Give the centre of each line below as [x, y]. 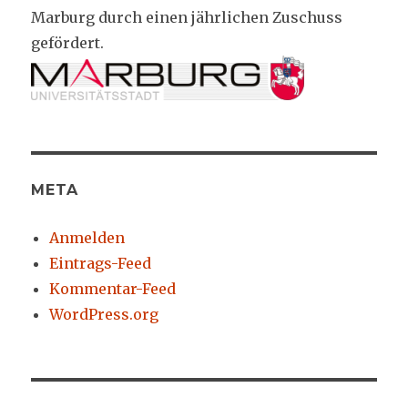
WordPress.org [104, 314]
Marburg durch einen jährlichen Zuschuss [187, 17]
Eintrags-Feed [101, 263]
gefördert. [68, 42]
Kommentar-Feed [113, 288]
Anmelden [87, 237]
